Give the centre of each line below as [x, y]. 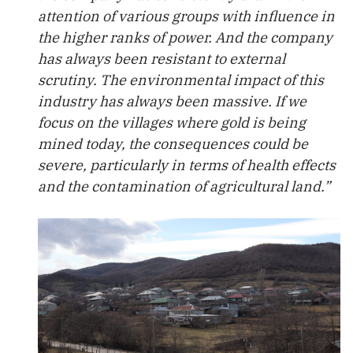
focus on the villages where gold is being [172, 123]
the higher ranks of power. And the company [185, 37]
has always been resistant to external [162, 59]
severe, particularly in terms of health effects [187, 165]
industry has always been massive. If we [172, 101]
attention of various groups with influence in [186, 16]
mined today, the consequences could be [173, 144]
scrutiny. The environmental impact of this [181, 80]
